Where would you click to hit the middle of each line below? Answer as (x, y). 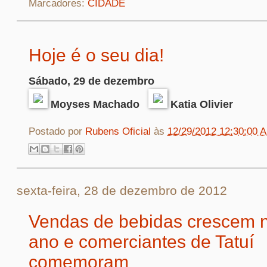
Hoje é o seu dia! (96, 55)
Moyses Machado (98, 104)
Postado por (57, 131)
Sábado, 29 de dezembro (91, 81)
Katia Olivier (200, 104)
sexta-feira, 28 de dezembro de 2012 (122, 191)
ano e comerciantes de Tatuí (141, 242)
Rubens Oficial (119, 131)
